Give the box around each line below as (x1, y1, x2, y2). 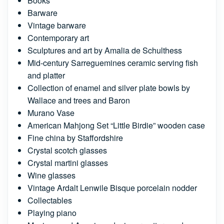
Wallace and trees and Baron (27, 94, 130, 106)
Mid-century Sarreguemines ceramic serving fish (27, 56, 198, 68)
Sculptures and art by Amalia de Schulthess (27, 44, 182, 56)
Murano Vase (27, 106, 74, 118)
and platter (27, 69, 65, 81)
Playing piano (27, 206, 76, 218)
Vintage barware (27, 19, 86, 31)
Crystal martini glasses (27, 156, 108, 168)
